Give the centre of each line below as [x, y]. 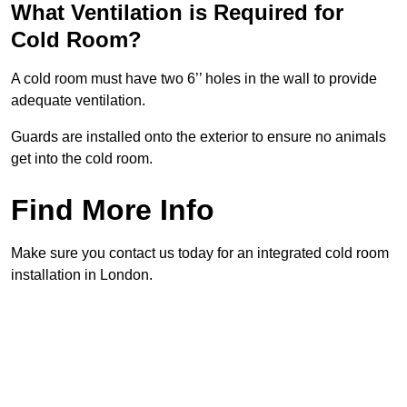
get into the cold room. [82, 159]
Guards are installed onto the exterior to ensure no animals [199, 137]
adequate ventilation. [78, 101]
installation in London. [82, 275]
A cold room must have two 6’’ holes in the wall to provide [194, 79]
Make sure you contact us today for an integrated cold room [200, 253]
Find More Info [113, 210]
